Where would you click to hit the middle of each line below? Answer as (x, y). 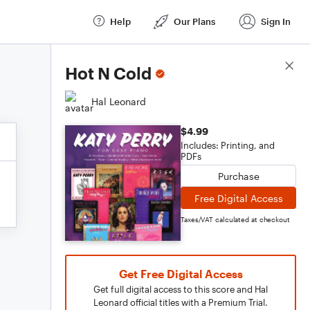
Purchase (238, 176)
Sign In (276, 21)
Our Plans (194, 21)
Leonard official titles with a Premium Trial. (181, 302)
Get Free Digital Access (181, 274)
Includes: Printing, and (228, 145)
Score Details (265, 66)
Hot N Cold (108, 73)
